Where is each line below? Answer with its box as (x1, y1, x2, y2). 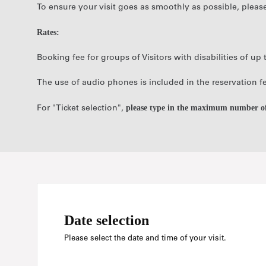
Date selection (64, 212, 149, 228)
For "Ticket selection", (37, 104, 126, 113)
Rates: (37, 27, 59, 37)
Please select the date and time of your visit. (64, 235, 226, 243)
